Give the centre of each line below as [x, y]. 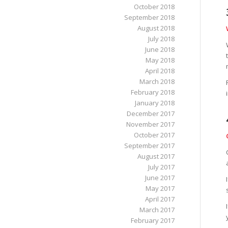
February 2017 [152, 220]
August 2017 [156, 156]
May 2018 [160, 60]
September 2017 [149, 146]
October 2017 [154, 135]
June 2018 [160, 49]
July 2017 [161, 167]
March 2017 [157, 210]
